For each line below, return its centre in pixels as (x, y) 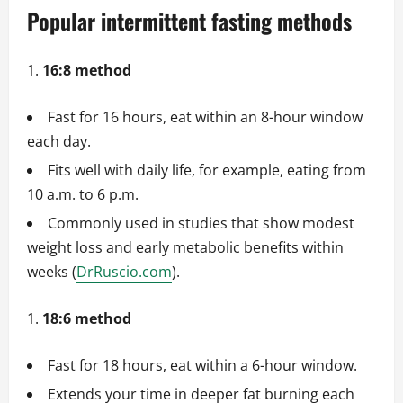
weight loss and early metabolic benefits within (185, 248)
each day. (59, 142)
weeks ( (52, 272)
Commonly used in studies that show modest (201, 224)
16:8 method (87, 71)
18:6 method (87, 319)
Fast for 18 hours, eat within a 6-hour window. (202, 366)
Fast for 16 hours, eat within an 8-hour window (205, 117)
